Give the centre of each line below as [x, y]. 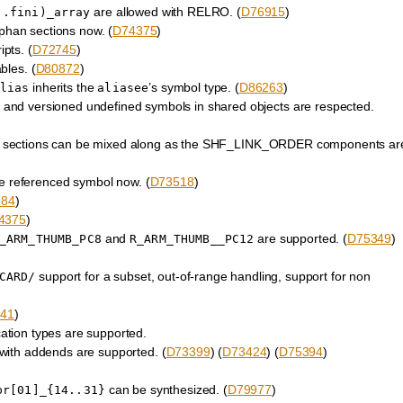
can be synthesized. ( [166, 390]
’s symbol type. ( [194, 88]
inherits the [63, 88]
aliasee [123, 88]
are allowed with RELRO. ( [166, 12]
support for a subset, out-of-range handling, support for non [203, 277]
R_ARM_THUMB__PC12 [192, 239]
